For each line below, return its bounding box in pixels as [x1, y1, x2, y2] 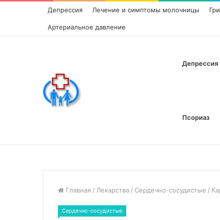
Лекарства [96, 186, 129, 194]
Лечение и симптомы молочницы [92, 6, 199, 14]
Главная [64, 186, 91, 194]
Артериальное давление [48, 23, 126, 31]
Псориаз [182, 113, 210, 121]
